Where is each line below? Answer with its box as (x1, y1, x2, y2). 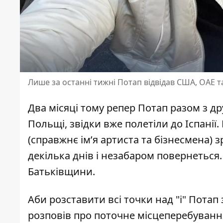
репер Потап (107, 101, 168, 115)
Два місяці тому (28, 101, 107, 115)
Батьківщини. (28, 165, 95, 179)
